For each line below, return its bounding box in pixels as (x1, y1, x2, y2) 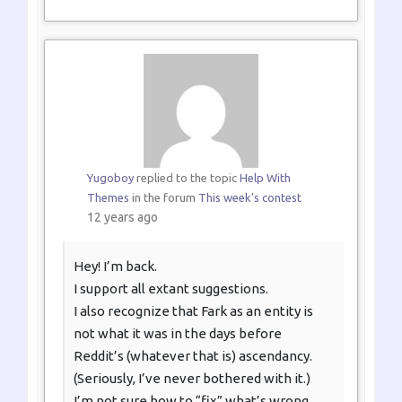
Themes (86, 190, 129, 204)
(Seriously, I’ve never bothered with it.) (74, 370, 310, 386)
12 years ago (86, 209, 158, 224)
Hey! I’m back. (74, 258, 157, 274)
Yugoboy (86, 170, 134, 184)
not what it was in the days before (74, 325, 282, 341)
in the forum (128, 190, 198, 204)
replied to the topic (133, 170, 240, 184)
